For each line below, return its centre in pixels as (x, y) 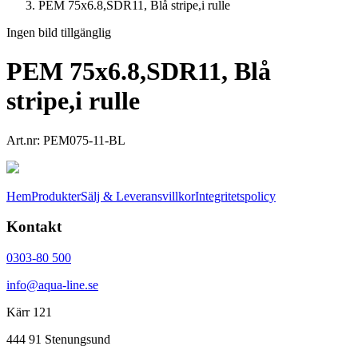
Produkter (56, 196)
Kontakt (34, 227)
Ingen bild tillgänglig (59, 32)
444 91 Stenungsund (58, 340)
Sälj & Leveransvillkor (138, 196)
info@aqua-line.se (52, 285)
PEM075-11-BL (84, 140)
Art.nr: (25, 140)
